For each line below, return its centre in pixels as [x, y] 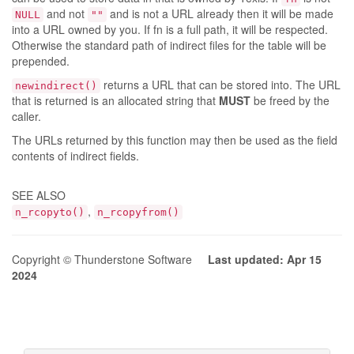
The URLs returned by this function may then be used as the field [175, 140]
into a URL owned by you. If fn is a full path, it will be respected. [170, 29]
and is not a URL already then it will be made [220, 13]
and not [66, 13]
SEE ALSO [39, 195]
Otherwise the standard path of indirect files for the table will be [169, 45]
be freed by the [290, 100]
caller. [26, 116]
